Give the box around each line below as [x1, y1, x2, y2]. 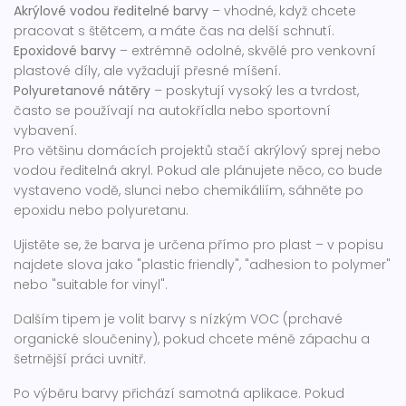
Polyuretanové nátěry [14, 82, 150, 100]
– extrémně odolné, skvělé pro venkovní [116, 42, 376, 60]
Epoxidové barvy [14, 42, 116, 60]
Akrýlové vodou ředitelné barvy [14, 2, 208, 20]
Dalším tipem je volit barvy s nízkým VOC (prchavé [14, 310, 343, 328]
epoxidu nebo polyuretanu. [14, 201, 188, 219]
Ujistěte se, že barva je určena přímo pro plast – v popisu [14, 236, 383, 254]
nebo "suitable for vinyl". [14, 275, 168, 294]
